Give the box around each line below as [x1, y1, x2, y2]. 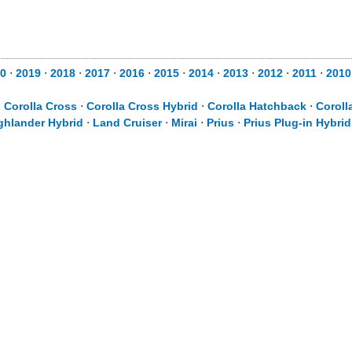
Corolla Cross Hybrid [86, 100, 198, 112]
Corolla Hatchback [207, 100, 306, 112]
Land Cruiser [93, 116, 162, 129]
